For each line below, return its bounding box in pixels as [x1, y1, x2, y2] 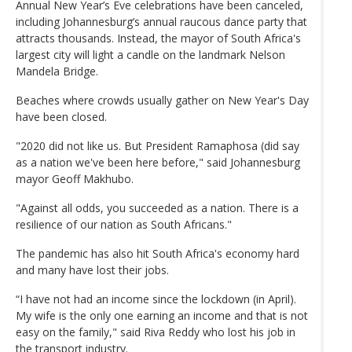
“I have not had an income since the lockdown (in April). [16, 291, 296, 306]
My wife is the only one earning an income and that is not [16, 307, 308, 323]
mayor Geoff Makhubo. [16, 170, 134, 186]
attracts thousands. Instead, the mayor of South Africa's [16, 30, 301, 46]
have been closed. [16, 108, 107, 124]
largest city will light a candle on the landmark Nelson [16, 46, 285, 62]
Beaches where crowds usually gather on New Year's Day [16, 92, 309, 108]
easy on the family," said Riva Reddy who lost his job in [16, 324, 295, 339]
